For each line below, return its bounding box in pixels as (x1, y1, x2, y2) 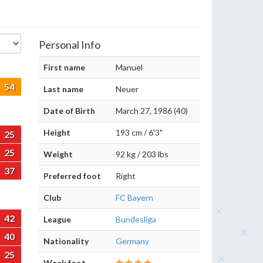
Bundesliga (116, 214, 156, 224)
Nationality (43, 236, 89, 246)
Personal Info (39, 38, 100, 51)
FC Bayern (116, 193, 153, 203)
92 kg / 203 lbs (116, 149, 168, 159)
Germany (116, 236, 149, 246)
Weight (43, 149, 73, 159)
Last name (43, 84, 83, 94)
